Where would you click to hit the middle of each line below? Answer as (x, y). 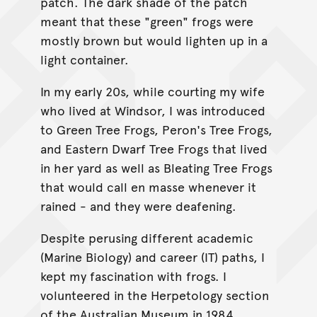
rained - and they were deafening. (138, 205)
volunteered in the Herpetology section (154, 294)
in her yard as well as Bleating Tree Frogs (156, 167)
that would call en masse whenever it (148, 186)
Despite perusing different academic (146, 237)
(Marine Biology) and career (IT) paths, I (152, 256)
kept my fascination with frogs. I (133, 275)
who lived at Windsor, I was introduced (152, 110)
